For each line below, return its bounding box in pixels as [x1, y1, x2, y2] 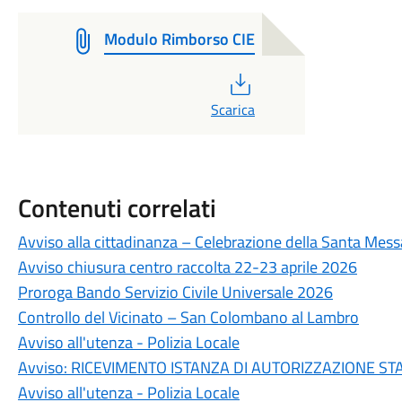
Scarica [210, 99, 255, 120]
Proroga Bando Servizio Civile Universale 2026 [17, 280, 333, 304]
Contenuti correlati [17, 188, 216, 227]
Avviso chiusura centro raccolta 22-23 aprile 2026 [17, 255, 357, 279]
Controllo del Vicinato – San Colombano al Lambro [17, 305, 359, 329]
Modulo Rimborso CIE [103, 27, 255, 51]
